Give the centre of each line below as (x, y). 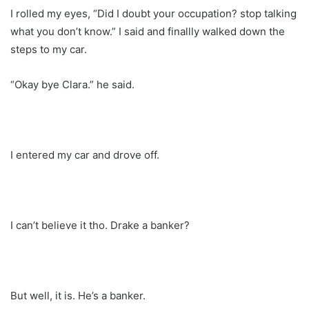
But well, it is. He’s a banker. (78, 295)
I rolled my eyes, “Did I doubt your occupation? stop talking (153, 13)
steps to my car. (49, 49)
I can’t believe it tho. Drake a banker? (100, 225)
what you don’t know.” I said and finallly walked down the (148, 31)
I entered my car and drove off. (85, 154)
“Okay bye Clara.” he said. (72, 84)
